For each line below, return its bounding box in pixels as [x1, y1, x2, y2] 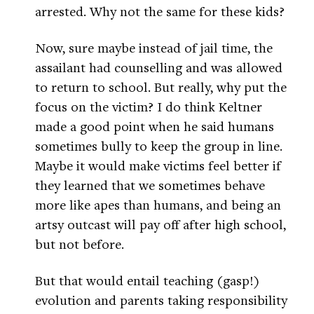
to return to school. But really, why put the [35, 78, 287, 96]
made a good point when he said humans [35, 117, 274, 135]
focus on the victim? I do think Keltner [35, 97, 262, 116]
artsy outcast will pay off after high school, [35, 215, 286, 233]
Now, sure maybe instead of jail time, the [35, 39, 273, 57]
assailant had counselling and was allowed [35, 58, 282, 76]
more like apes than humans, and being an [35, 196, 281, 214]
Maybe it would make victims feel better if [35, 156, 281, 175]
